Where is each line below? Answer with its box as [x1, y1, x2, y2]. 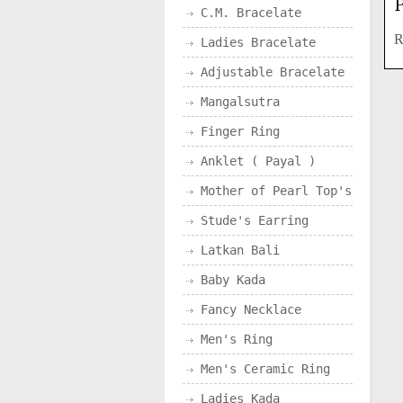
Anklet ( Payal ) [201, 154, 316, 168]
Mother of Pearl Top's [201, 184, 352, 198]
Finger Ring [201, 124, 280, 139]
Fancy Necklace [201, 302, 301, 317]
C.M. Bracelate [201, 5, 301, 20]
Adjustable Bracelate [201, 65, 345, 79]
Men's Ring [201, 332, 273, 346]
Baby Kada [201, 273, 265, 287]
